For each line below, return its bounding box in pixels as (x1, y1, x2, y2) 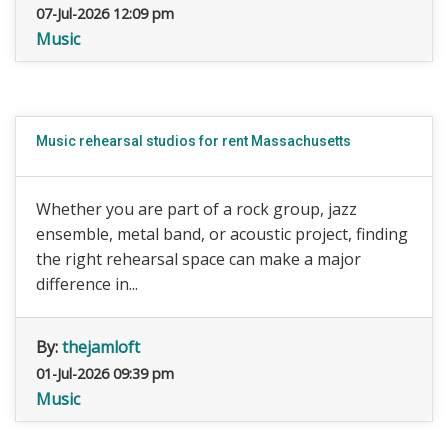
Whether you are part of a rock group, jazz (36, 198, 357, 220)
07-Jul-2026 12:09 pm (36, 4, 174, 23)
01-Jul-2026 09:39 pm (36, 364, 174, 383)
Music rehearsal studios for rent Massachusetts (36, 133, 351, 149)
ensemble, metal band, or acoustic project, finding (36, 223, 408, 245)
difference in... (36, 273, 138, 295)
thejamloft (62, 336, 140, 358)
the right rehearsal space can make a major (36, 248, 361, 270)
